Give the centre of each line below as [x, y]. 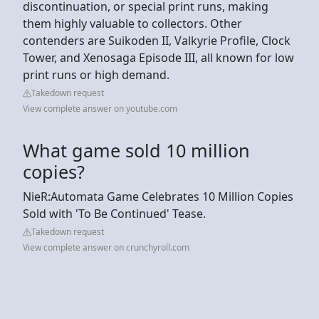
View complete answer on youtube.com [100, 108]
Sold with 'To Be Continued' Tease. [114, 213]
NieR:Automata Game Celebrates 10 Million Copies [158, 196]
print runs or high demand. [98, 74]
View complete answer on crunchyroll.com [106, 247]
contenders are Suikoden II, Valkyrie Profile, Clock [157, 40]
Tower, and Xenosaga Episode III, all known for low [158, 57]
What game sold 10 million [136, 150]
